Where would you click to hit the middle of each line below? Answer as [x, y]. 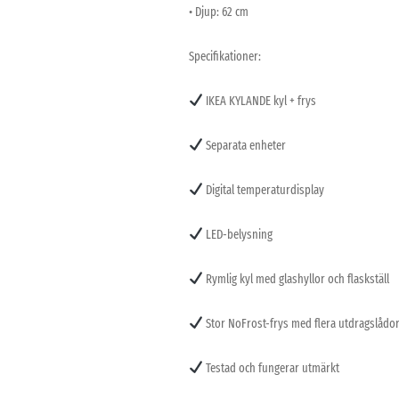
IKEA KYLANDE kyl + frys [259, 101]
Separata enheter [244, 145]
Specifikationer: [225, 56]
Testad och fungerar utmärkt [271, 368]
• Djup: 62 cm [219, 12]
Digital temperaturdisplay [263, 190]
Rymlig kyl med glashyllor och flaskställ [296, 279]
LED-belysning [237, 234]
